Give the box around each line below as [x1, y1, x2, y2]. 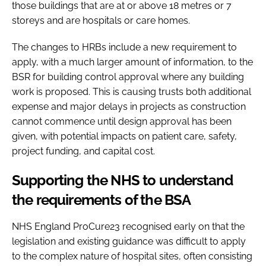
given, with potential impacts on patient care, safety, [12, 130, 237, 142]
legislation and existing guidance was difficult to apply [12, 235, 246, 247]
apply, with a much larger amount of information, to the [12, 56, 253, 68]
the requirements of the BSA [12, 191, 191, 208]
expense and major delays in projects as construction [12, 100, 246, 112]
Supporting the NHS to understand [12, 171, 233, 189]
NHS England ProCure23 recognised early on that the [12, 220, 245, 232]
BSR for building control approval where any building [12, 71, 244, 83]
